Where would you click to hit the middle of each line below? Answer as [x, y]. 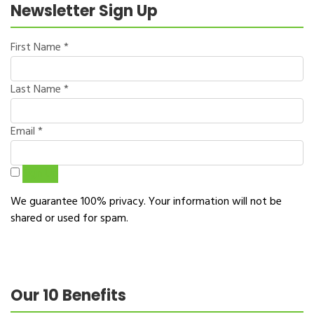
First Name [37, 48]
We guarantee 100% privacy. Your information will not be [146, 202]
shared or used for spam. [69, 219]
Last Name [37, 90]
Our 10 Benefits [68, 295]
